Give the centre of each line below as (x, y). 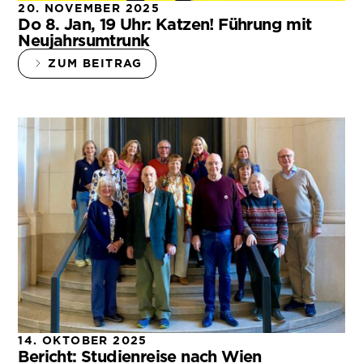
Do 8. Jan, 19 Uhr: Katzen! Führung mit (165, 24)
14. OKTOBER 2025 (83, 340)
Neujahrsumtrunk (84, 40)
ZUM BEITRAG (95, 63)
